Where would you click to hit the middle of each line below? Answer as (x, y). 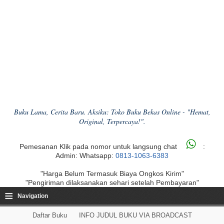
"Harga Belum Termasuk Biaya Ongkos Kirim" (112, 174)
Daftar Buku (49, 215)
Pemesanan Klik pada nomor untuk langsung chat (99, 147)
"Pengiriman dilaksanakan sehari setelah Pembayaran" (112, 183)
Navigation (33, 196)
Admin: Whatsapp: (85, 156)
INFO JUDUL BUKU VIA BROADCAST (135, 215)
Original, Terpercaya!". (112, 121)
